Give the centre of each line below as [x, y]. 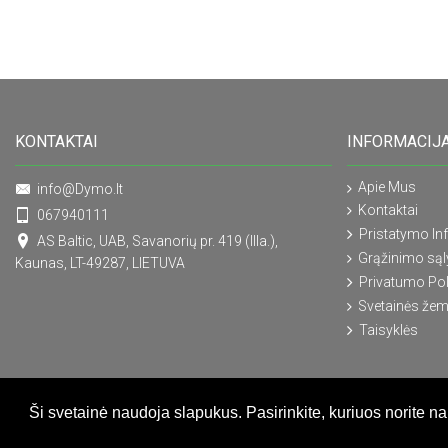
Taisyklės [389, 330]
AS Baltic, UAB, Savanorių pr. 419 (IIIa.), [157, 241]
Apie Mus [387, 187]
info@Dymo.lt [80, 189]
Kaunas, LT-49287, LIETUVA [100, 263]
